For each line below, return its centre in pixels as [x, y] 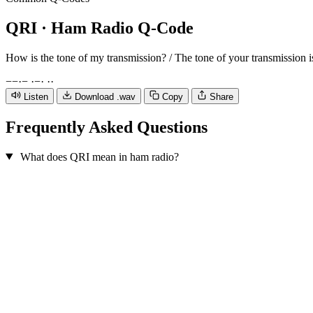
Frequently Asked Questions [107, 127]
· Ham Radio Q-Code [117, 28]
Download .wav [105, 96]
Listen [36, 96]
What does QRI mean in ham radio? [99, 156]
